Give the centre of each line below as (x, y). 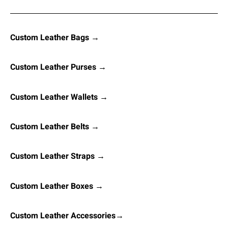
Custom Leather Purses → (58, 67)
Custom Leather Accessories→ (67, 216)
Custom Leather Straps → (58, 156)
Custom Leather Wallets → (59, 97)
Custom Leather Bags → (55, 37)
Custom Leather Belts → (55, 126)
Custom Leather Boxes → (57, 186)
